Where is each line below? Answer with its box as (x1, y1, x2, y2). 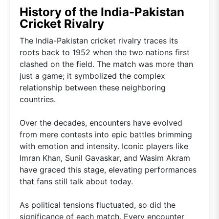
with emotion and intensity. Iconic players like (20, 141, 188, 152)
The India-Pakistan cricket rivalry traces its (20, 36, 178, 46)
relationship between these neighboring (20, 83, 166, 93)
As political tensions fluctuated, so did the (20, 200, 175, 210)
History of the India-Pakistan (20, 5, 184, 20)
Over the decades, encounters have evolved (20, 118, 182, 128)
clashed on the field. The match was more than (20, 59, 193, 69)
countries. (20, 94, 56, 105)
